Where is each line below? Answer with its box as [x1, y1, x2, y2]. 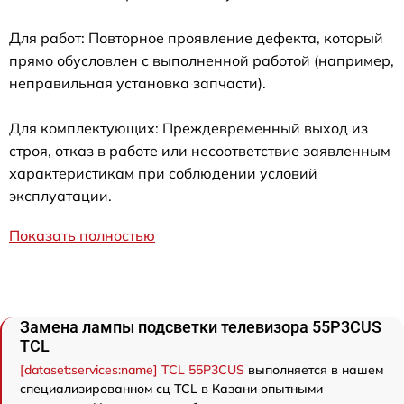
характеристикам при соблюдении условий [9, 164, 317, 182]
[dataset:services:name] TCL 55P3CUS [20, 362, 244, 378]
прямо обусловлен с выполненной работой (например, [9, 51, 394, 69]
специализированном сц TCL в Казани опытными [20, 381, 323, 397]
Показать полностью [9, 226, 155, 244]
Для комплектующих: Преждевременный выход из [9, 119, 368, 137]
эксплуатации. [9, 187, 112, 205]
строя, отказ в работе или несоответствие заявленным [9, 142, 390, 160]
